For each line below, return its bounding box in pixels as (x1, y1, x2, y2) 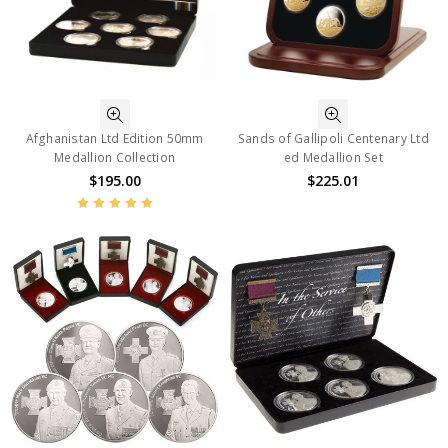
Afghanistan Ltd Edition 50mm (25, 130, 204, 148)
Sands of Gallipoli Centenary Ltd (237, 130, 429, 148)
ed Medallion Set (283, 149, 383, 167)
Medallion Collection (54, 149, 176, 167)
